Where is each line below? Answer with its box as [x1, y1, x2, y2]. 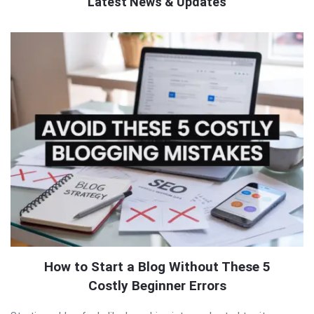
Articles [10, 74, 68, 93]
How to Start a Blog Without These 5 [43, 258, 271, 275]
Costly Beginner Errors [88, 277, 226, 294]
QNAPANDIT [10, 32, 97, 51]
